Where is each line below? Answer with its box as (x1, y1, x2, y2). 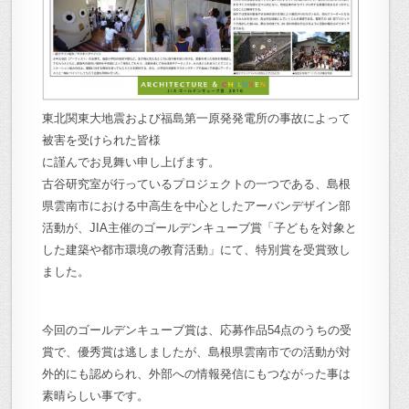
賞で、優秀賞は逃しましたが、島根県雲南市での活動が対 (42, 344, 351, 359)
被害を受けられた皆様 (42, 132, 162, 147)
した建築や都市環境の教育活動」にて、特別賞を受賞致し (42, 242, 351, 257)
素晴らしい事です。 (42, 388, 150, 403)
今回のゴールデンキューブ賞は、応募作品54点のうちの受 (42, 322, 352, 337)
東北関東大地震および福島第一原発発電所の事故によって (42, 110, 351, 125)
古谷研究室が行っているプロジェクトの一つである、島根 (42, 176, 351, 191)
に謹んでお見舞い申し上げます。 (42, 154, 221, 169)
